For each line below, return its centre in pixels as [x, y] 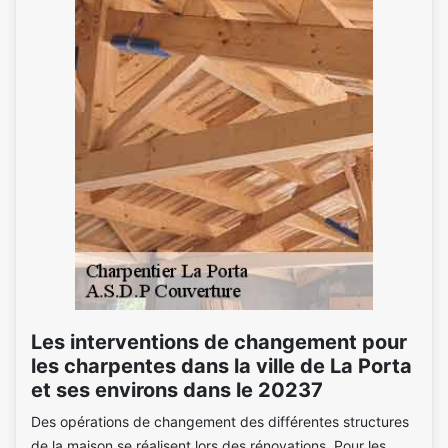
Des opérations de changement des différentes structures [220, 421]
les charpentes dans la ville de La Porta [221, 366]
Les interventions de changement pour [219, 342]
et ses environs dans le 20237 [177, 390]
